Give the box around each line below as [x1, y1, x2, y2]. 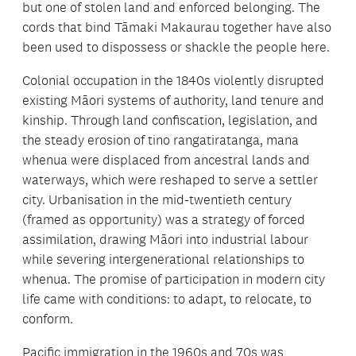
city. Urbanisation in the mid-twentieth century [22, 192, 292, 208]
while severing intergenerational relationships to [22, 251, 304, 268]
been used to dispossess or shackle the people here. [22, 39, 330, 56]
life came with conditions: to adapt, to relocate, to [22, 291, 311, 308]
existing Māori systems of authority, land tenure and [22, 92, 324, 109]
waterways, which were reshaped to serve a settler [22, 172, 318, 188]
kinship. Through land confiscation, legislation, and [22, 112, 318, 129]
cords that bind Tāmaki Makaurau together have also [22, 19, 331, 36]
